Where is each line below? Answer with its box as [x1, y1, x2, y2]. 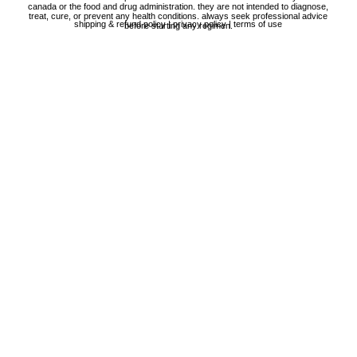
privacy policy [173, 18, 227, 29]
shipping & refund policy [74, 18, 167, 29]
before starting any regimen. [124, 20, 233, 30]
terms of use [233, 18, 283, 29]
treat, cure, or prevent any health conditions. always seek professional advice [29, 10, 328, 21]
